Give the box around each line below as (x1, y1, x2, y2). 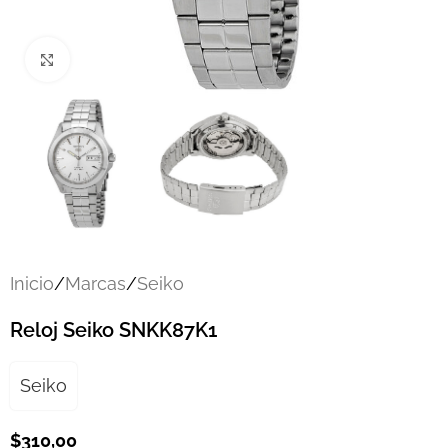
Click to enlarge (69, 49, 192, 69)
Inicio (10, 272, 54, 294)
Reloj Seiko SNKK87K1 (10, 317, 217, 342)
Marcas (65, 272, 126, 294)
